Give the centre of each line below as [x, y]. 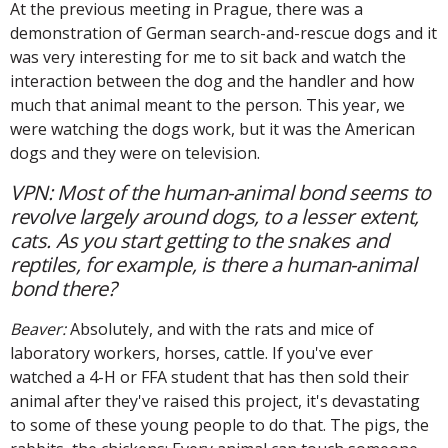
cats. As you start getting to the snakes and [199, 240]
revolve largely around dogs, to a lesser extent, [214, 216]
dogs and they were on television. [135, 152]
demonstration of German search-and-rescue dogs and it [223, 32]
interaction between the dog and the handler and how [212, 80]
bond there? [63, 288]
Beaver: [40, 328]
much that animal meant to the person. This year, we [207, 104]
